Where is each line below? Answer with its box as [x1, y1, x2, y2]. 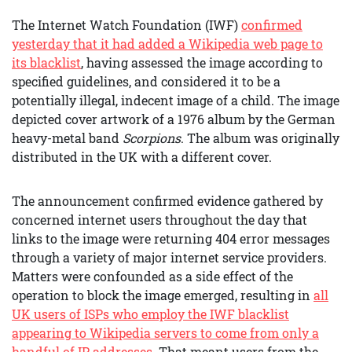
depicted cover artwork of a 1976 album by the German [12, 111, 335, 127]
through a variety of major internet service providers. [12, 249, 327, 266]
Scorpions [123, 130, 181, 146]
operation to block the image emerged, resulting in [12, 287, 313, 303]
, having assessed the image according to [81, 54, 323, 71]
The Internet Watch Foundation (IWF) [12, 16, 241, 33]
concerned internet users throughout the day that [12, 211, 307, 228]
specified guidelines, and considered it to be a [12, 73, 280, 90]
